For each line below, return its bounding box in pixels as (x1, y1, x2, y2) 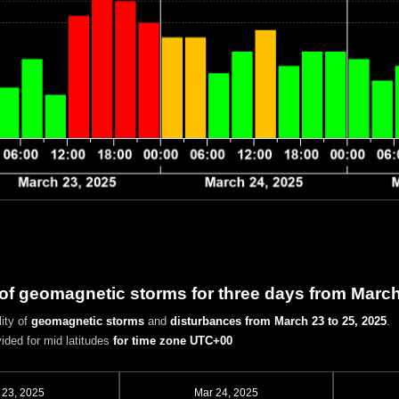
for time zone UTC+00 (112, 333, 232, 347)
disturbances (169, 314, 241, 329)
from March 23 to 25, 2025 (244, 314, 387, 329)
